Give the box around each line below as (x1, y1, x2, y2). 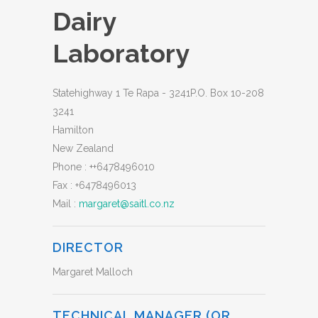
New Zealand (53, 143, 114, 154)
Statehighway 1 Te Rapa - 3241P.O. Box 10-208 (53, 87, 264, 99)
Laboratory (53, 38, 190, 68)
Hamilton (53, 124, 94, 136)
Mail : (53, 198, 79, 209)
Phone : (53, 161, 89, 172)
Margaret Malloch (53, 266, 133, 278)
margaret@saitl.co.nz (79, 198, 175, 209)
